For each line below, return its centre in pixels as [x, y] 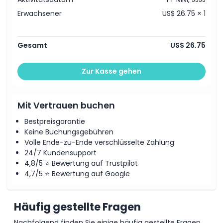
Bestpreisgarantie [55, 121]
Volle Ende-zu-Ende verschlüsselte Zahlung [99, 142]
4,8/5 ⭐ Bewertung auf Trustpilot [81, 163]
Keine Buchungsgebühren [69, 132]
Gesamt [32, 45]
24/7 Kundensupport [60, 153]
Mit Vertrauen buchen [66, 105]
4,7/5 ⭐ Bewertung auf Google [77, 174]
